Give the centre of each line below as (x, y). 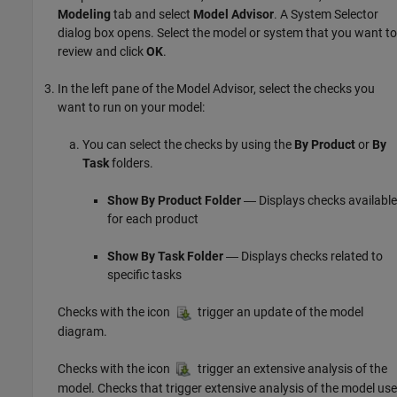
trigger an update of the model (279, 311)
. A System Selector (326, 14)
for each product (153, 218)
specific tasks (144, 274)
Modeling (84, 14)
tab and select (152, 14)
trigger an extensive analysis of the (291, 368)
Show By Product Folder (174, 200)
